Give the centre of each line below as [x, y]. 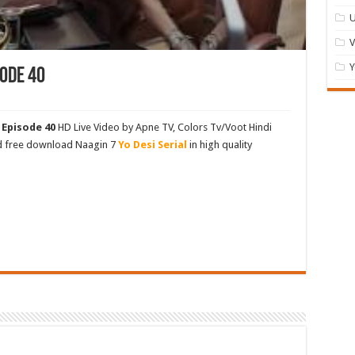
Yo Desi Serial [152, 144]
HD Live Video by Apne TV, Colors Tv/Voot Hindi [163, 127]
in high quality [219, 144]
